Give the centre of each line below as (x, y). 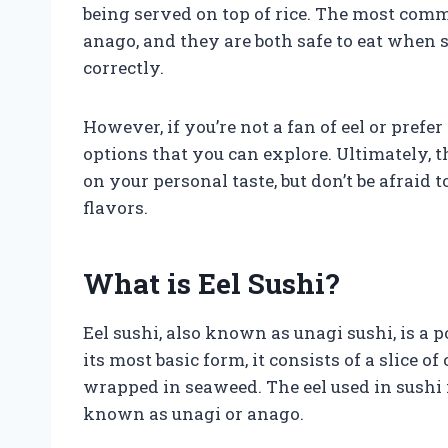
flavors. (115, 207)
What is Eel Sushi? (211, 283)
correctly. (123, 67)
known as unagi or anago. (193, 413)
